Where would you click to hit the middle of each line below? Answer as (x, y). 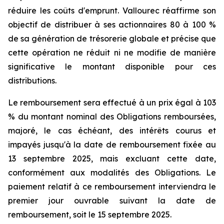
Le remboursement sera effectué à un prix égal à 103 (112, 102)
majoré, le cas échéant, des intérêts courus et (112, 130)
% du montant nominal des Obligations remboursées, (112, 116)
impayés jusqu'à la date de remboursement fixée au (112, 144)
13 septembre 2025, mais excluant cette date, (112, 158)
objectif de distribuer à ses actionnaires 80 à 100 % (112, 24)
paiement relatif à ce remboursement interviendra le (112, 186)
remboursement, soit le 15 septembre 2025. (90, 214)
